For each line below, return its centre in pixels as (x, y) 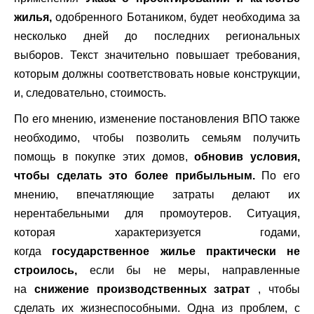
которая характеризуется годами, (157, 232)
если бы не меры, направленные (189, 270)
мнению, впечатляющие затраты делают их (157, 194)
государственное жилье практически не (176, 251)
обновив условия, (247, 157)
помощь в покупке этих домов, (104, 157)
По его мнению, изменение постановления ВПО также (157, 119)
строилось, (46, 270)
